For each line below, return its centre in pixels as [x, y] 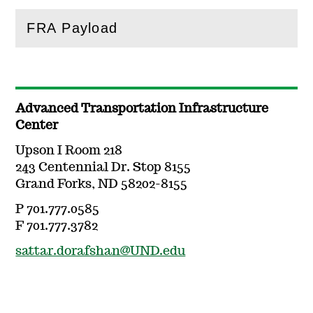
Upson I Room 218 [69, 151]
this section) [116, 35]
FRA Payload [72, 28]
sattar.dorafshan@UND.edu [101, 251]
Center [37, 125]
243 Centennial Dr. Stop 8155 [103, 167]
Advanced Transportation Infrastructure [142, 109]
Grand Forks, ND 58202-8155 [102, 184]
